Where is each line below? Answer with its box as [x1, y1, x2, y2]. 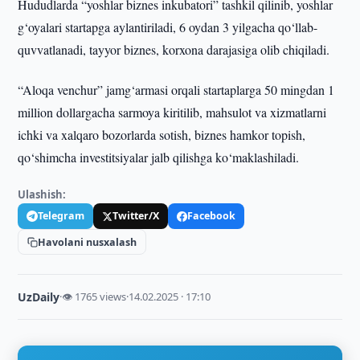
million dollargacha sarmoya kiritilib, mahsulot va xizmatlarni [18, 104, 327, 121]
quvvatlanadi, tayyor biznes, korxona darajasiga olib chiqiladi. [18, 41, 330, 58]
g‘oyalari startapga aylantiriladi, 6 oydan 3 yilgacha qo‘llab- [18, 18, 318, 35]
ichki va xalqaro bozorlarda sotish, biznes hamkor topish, [18, 126, 306, 143]
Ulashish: [18, 187, 67, 202]
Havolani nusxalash [38, 235, 137, 249]
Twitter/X [112, 209, 160, 223]
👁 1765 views [62, 289, 127, 304]
